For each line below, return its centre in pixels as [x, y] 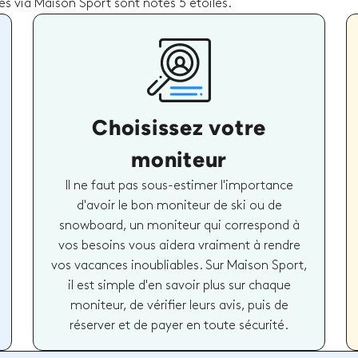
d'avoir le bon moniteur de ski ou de [179, 205]
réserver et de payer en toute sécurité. [179, 325]
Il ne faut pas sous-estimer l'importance [179, 185]
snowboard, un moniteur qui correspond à [179, 225]
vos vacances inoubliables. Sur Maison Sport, [179, 265]
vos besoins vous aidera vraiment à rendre [179, 245]
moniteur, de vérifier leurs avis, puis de [179, 305]
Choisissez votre [179, 127]
